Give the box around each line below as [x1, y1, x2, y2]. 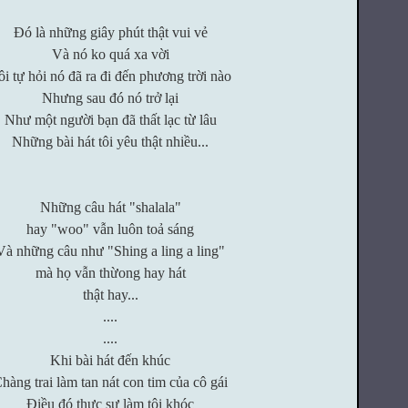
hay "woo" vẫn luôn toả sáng [26, 221, 194, 237]
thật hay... [82, 287, 138, 302]
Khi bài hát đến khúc [50, 352, 170, 368]
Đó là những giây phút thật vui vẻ [13, 25, 208, 40]
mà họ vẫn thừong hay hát [35, 265, 186, 280]
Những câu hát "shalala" [39, 199, 181, 215]
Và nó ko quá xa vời [51, 46, 169, 62]
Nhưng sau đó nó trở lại [42, 90, 178, 106]
